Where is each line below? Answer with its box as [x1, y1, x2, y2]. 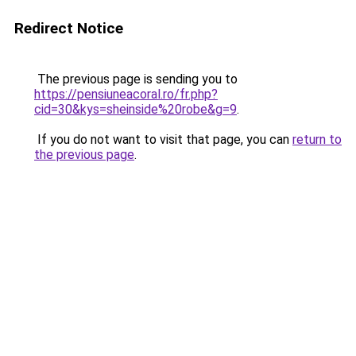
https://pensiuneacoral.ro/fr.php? [34, 87, 218, 102]
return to [292, 132, 342, 147]
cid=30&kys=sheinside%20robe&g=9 [34, 102, 237, 117]
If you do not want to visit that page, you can [34, 132, 292, 147]
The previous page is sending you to [34, 72, 238, 87]
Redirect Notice [14, 19, 123, 37]
